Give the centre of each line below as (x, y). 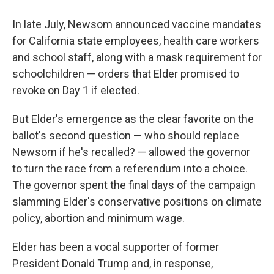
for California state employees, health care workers (136, 41)
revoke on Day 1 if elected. (76, 90)
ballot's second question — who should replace (126, 135)
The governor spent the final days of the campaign (134, 185)
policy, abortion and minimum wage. (98, 218)
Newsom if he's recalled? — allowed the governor (131, 152)
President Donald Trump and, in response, (113, 263)
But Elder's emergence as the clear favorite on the (133, 119)
